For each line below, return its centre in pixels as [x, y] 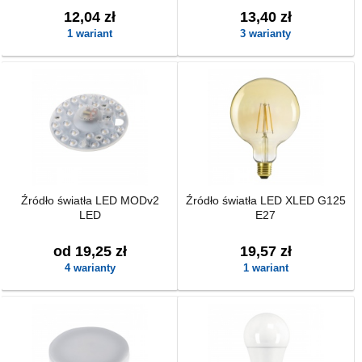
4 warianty [90, 268]
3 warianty [266, 34]
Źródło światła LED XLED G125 [265, 200]
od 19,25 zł [90, 251]
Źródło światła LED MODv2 [90, 200]
